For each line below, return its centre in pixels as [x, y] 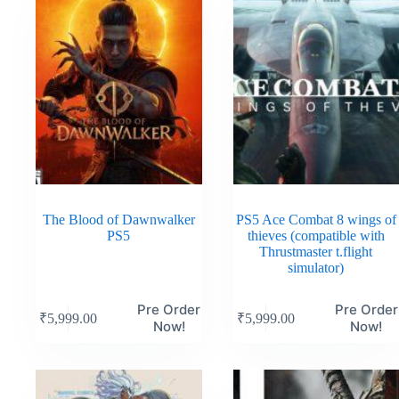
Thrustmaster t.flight [316, 251]
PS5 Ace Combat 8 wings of [316, 219]
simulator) [316, 267]
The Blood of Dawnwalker [118, 219]
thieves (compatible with [316, 235]
